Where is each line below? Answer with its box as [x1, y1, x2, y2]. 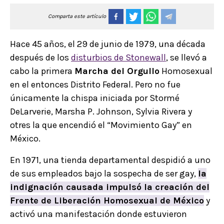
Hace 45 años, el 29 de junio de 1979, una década [10, 38, 205, 50]
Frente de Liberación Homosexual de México [10, 195, 204, 206]
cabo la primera [10, 65, 74, 77]
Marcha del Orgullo [74, 65, 159, 77]
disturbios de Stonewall [71, 52, 166, 63]
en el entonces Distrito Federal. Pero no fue [10, 79, 180, 90]
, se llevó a [166, 52, 207, 63]
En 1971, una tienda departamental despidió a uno [10, 154, 210, 166]
